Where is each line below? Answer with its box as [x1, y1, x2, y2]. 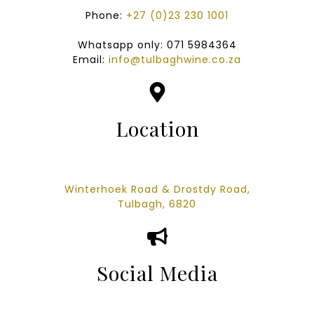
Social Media [96, 259, 218, 286]
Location [115, 115, 199, 142]
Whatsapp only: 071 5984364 [77, 38, 237, 52]
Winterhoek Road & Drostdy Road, [64, 182, 250, 196]
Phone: [86, 8, 126, 22]
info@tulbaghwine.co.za [109, 53, 241, 67]
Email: [73, 53, 109, 67]
